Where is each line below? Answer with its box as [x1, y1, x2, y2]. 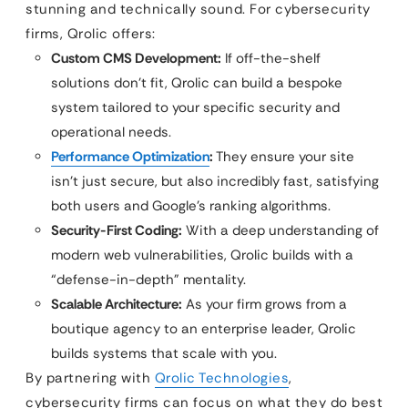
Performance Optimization [51, 148, 209, 166]
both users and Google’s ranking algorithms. [51, 197, 331, 215]
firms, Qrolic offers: [25, 25, 156, 43]
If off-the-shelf [221, 49, 321, 67]
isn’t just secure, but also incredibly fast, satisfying [51, 172, 379, 190]
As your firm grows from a [182, 295, 347, 313]
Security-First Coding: [51, 221, 182, 240]
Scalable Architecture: [51, 295, 182, 313]
